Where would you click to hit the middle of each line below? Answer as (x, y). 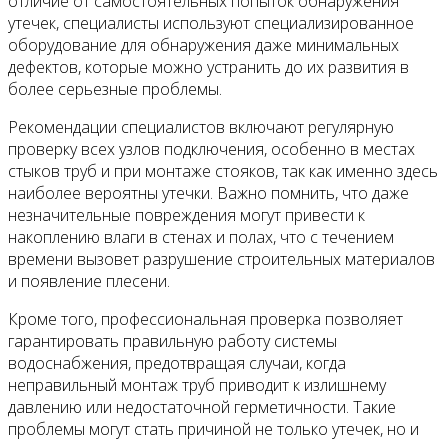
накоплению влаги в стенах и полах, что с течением (201, 237)
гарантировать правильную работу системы (172, 341)
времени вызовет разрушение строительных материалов (221, 259)
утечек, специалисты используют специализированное (211, 23)
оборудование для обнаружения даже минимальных (203, 45)
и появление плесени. (89, 281)
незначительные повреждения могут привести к (186, 215)
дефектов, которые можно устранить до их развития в (208, 67)
